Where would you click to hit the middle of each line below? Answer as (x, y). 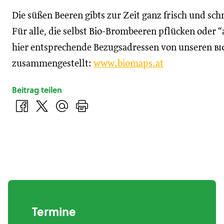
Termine (54, 212)
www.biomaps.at (128, 64)
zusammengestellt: (53, 64)
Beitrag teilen (37, 90)
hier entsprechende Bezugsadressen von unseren (113, 48)
